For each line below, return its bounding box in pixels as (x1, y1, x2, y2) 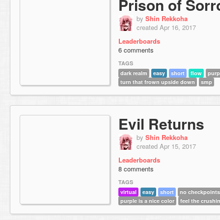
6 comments (118, 45, 154, 55)
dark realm (120, 69, 147, 77)
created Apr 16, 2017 (137, 23, 196, 32)
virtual (120, 188, 137, 196)
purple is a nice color (120, 197, 174, 205)
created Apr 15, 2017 (137, 141, 196, 151)
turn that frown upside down (120, 78, 195, 86)
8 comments (118, 164, 154, 173)
